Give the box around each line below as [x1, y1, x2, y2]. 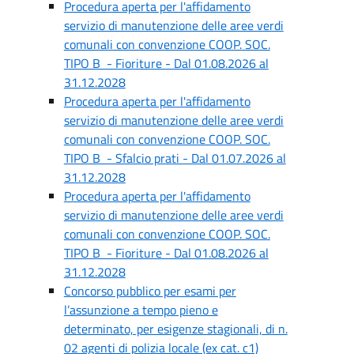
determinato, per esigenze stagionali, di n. [63, 318, 288, 338]
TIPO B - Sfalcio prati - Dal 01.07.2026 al [63, 148, 286, 168]
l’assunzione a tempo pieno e [63, 299, 218, 319]
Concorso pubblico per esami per [63, 281, 236, 300]
